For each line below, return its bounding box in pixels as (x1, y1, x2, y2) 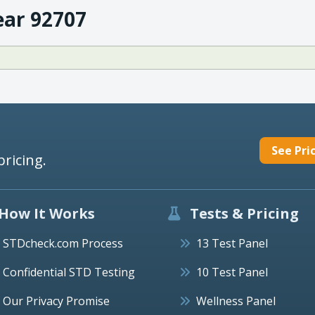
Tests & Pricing (186, 203, 299, 223)
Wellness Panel (196, 292, 276, 309)
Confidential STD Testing (3, 264, 135, 280)
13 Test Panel (196, 235, 268, 251)
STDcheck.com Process (3, 235, 123, 251)
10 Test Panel (196, 264, 268, 280)
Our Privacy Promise (3, 292, 110, 309)
